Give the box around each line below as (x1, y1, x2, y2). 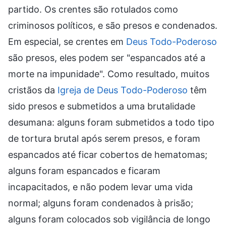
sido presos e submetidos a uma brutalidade (8, 100, 195, 111)
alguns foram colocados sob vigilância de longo (8, 213, 210, 224)
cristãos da (8, 84, 58, 95)
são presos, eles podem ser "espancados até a (8, 52, 205, 63)
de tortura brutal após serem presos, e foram (8, 133, 200, 144)
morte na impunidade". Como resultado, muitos (8, 68, 209, 79)
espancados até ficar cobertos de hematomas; (8, 149, 207, 160)
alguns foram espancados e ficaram (8, 165, 160, 176)
